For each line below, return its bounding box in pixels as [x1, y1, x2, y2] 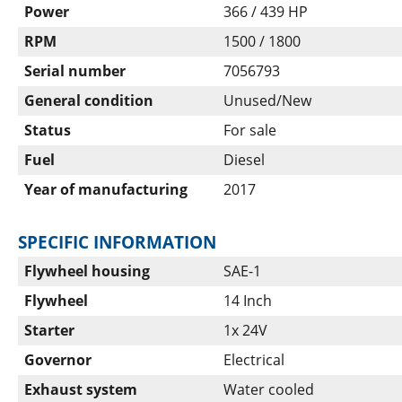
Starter [24, 320, 74, 341]
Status [24, 120, 71, 141]
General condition [24, 91, 153, 111]
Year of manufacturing [24, 179, 188, 200]
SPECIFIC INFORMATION [18, 230, 216, 255]
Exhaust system [24, 380, 137, 400]
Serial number [24, 61, 126, 82]
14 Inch [223, 291, 272, 311]
